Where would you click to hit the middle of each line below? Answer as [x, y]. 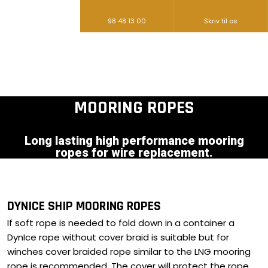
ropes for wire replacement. [134, 153]
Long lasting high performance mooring [134, 141]
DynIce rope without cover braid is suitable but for [118, 237]
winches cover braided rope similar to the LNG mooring [129, 251]
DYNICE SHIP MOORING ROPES [84, 207]
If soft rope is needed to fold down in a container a [121, 223]
